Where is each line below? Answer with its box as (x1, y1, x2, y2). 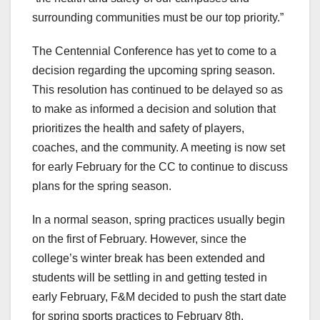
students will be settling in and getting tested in (32, 271, 267, 284)
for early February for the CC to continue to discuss (32, 161, 288, 174)
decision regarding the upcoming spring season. (32, 64, 275, 77)
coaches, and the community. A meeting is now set (32, 141, 285, 154)
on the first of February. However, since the (32, 233, 246, 246)
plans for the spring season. (32, 180, 171, 193)
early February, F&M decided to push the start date (32, 291, 286, 304)
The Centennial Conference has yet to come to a (32, 45, 276, 58)
